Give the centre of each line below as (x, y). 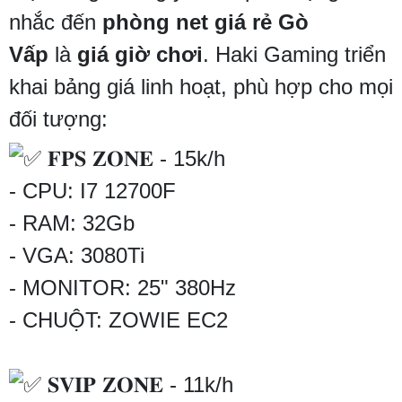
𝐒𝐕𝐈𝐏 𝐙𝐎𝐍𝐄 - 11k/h (137, 385)
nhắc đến (56, 22)
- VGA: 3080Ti (77, 256)
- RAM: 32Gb (72, 223)
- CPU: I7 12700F (92, 191)
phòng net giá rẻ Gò (205, 22)
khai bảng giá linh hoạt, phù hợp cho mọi (201, 87)
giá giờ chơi (140, 55)
